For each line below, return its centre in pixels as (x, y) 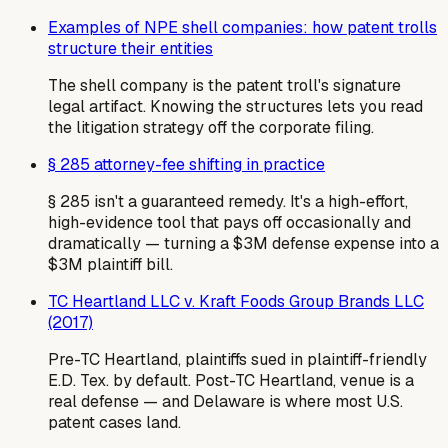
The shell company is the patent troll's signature (224, 86)
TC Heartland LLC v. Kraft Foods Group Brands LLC (236, 302)
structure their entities (130, 49)
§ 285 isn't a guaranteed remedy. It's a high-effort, (228, 202)
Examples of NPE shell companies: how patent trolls (242, 28)
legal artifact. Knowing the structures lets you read (235, 107)
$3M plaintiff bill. (110, 265)
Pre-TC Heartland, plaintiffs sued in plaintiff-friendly (237, 360)
